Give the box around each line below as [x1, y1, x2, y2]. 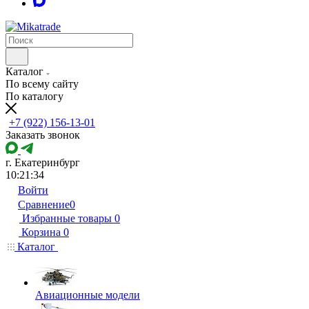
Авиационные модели [35, 289, 140, 301]
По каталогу [6, 90, 63, 102]
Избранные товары [22, 212, 112, 224]
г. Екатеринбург [6, 157, 80, 168]
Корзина [21, 226, 61, 238]
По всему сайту [6, 78, 79, 90]
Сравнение [18, 199, 70, 210]
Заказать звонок [6, 129, 80, 141]
